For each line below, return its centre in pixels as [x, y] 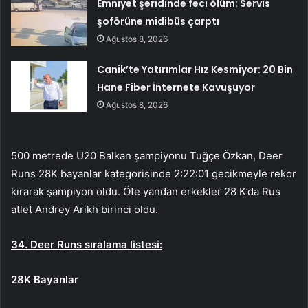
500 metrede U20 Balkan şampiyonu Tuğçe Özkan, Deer [147, 155]
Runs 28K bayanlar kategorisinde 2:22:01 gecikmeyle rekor [154, 173]
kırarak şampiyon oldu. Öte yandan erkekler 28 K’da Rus [146, 191]
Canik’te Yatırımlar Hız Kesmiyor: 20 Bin [195, 69]
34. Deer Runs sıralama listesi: [87, 244]
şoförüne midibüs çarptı [158, 21]
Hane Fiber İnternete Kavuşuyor [176, 87]
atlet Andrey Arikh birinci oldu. [85, 209]
